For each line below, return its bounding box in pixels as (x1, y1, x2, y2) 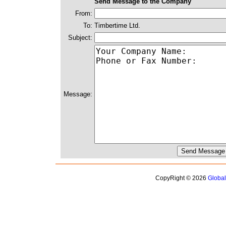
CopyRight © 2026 (155, 175, 208, 182)
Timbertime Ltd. (94, 22, 140, 29)
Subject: (68, 34, 92, 41)
